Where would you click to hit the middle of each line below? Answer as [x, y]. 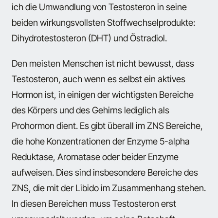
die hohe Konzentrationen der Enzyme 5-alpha [101, 141]
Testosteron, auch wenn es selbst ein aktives [99, 79]
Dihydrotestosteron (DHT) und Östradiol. [89, 38]
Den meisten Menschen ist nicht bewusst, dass [103, 64]
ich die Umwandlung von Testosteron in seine [99, 7]
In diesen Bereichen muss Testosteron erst [94, 204]
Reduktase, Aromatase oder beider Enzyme [95, 157]
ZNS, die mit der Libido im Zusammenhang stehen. [109, 188]
